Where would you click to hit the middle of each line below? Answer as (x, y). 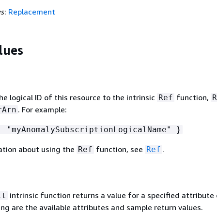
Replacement (31, 11)
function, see (119, 149)
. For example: (42, 109)
